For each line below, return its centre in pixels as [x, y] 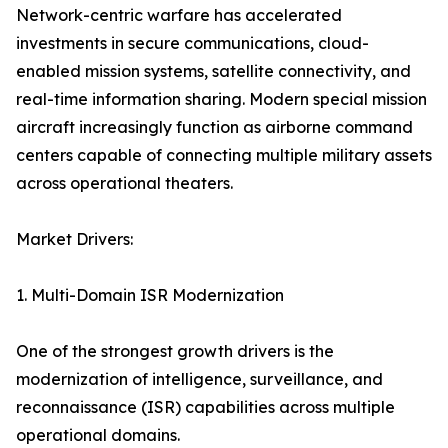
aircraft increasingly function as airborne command [214, 127]
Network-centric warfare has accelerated [179, 15]
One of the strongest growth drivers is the [175, 351]
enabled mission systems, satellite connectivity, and [213, 71]
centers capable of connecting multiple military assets [224, 155]
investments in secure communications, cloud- [192, 43]
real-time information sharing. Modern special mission [221, 99]
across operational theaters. [124, 183]
